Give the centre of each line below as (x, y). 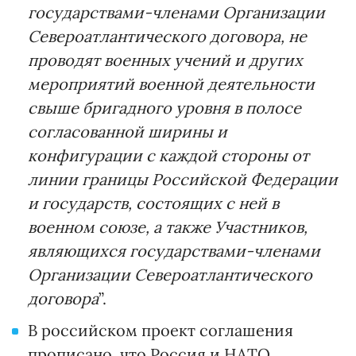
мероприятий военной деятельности (171, 84)
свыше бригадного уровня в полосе (164, 108)
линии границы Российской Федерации (183, 180)
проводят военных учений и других (165, 60)
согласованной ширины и (128, 132)
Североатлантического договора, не (167, 37)
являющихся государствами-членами (174, 251)
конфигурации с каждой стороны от (168, 156)
